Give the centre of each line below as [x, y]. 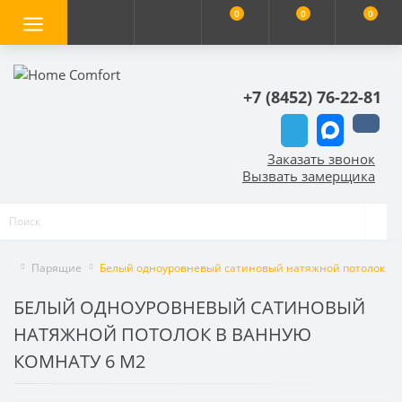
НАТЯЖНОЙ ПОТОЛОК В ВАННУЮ [162, 334]
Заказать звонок [321, 158]
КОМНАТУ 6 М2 [79, 361]
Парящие [57, 267]
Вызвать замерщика [309, 175]
